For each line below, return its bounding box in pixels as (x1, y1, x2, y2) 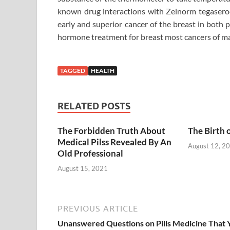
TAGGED (60, 67, 85, 75)
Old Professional (57, 148, 123, 159)
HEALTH (91, 67, 114, 75)
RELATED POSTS (57, 101, 130, 112)
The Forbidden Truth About (57, 125, 165, 137)
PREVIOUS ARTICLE (57, 203, 138, 213)
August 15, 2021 (57, 164, 108, 172)
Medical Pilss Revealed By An (57, 137, 171, 148)
